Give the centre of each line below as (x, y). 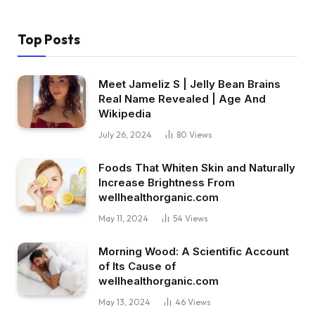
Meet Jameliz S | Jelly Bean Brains (189, 84)
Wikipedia (125, 114)
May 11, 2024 (123, 219)
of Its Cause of (137, 266)
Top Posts (49, 40)
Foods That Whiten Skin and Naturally (197, 168)
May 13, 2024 (124, 302)
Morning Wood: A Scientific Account (194, 252)
